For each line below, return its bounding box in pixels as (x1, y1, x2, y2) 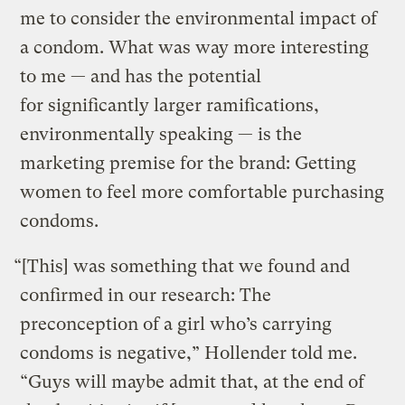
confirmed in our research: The (20, 285, 272, 306)
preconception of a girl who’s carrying (20, 314, 333, 335)
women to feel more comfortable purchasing (20, 182, 385, 203)
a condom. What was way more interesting (20, 37, 370, 59)
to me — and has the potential (20, 66, 262, 88)
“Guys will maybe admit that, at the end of (20, 372, 365, 393)
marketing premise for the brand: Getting (20, 153, 357, 174)
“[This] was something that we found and (14, 256, 351, 278)
